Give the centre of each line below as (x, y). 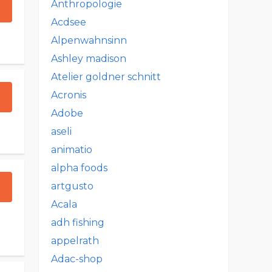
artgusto (72, 186)
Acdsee (69, 22)
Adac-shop (77, 259)
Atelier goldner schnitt (106, 77)
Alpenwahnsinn (89, 40)
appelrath (75, 241)
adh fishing (78, 223)
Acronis (69, 95)
